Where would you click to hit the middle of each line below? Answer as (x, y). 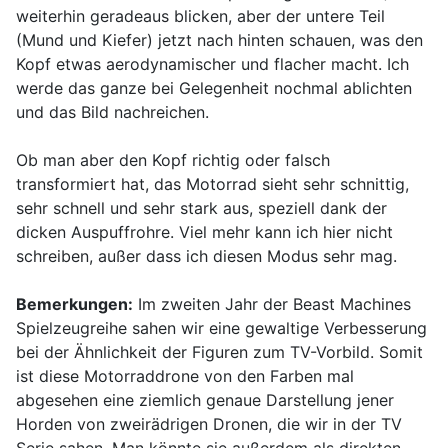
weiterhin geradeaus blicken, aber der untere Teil (200, 16)
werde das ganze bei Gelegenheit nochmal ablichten (214, 88)
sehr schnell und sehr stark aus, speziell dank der (201, 208)
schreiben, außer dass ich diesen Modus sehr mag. (206, 256)
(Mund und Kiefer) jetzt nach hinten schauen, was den (219, 40)
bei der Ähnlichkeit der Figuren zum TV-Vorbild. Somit (219, 352)
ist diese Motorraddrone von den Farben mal (185, 376)
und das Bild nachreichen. (112, 112)
